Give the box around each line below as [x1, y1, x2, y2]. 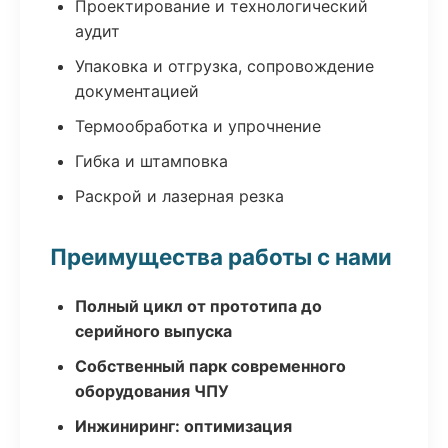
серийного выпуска [75, 321, 232, 341]
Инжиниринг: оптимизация [75, 416, 292, 436]
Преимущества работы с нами [50, 243, 392, 270]
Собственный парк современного [75, 356, 346, 376]
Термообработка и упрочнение [75, 116, 321, 136]
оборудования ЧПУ [75, 381, 229, 401]
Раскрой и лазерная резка [75, 186, 284, 206]
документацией [75, 81, 199, 101]
